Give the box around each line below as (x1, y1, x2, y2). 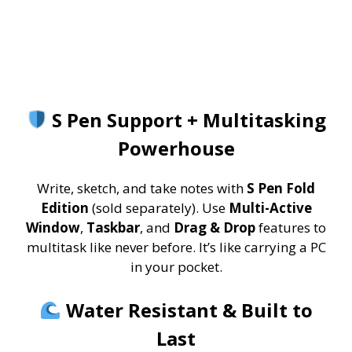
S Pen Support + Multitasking (52, 106, 327, 133)
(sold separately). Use (88, 198, 229, 217)
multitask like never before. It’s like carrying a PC (26, 237, 326, 256)
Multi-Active (228, 198, 312, 217)
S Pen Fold (247, 178, 315, 197)
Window (26, 218, 80, 236)
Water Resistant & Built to (65, 297, 313, 323)
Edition (40, 198, 89, 217)
